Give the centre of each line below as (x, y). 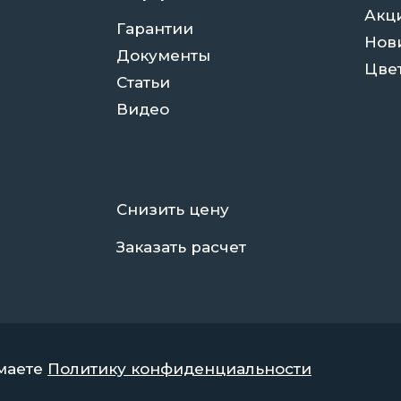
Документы (163, 55)
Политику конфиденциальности (179, 368)
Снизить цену (173, 209)
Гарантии (155, 28)
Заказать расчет (181, 247)
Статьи (143, 82)
